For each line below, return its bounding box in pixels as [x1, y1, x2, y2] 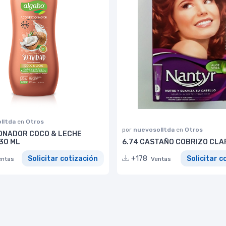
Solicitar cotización [28, 154, 98, 163]
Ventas [151, 155, 171, 162]
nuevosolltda [133, 126, 176, 133]
